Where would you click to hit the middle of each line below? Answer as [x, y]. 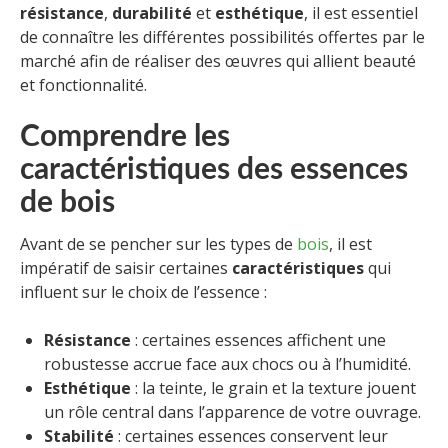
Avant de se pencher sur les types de [158, 243]
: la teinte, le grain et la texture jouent [273, 387]
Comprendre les [125, 136]
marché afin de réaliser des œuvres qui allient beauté [218, 60]
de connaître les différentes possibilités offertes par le [222, 36]
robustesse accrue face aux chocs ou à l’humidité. [227, 363]
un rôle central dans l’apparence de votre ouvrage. [232, 411]
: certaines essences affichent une [258, 339]
